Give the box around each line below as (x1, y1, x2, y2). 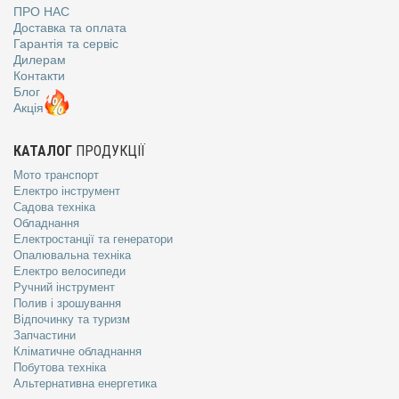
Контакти (13, 68, 65, 83)
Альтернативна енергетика (13, 376, 157, 390)
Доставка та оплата (13, 20, 126, 35)
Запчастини (13, 328, 76, 342)
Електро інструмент (13, 183, 120, 198)
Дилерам (13, 52, 66, 67)
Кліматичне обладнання (13, 344, 142, 358)
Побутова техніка (13, 360, 106, 374)
